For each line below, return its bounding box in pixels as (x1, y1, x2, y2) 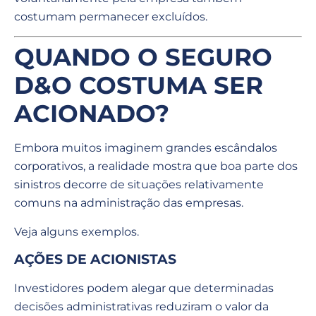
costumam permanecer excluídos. (14, 10, 207, 24)
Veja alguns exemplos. (14, 224, 139, 238)
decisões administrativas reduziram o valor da (14, 300, 269, 314)
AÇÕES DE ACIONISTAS (14, 251, 176, 268)
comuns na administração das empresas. (14, 196, 243, 210)
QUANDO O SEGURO (14, 42, 272, 73)
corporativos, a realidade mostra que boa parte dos (14, 159, 298, 174)
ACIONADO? (14, 99, 169, 129)
